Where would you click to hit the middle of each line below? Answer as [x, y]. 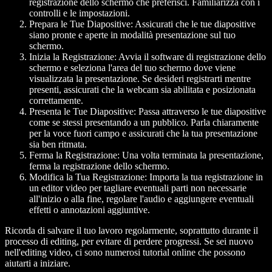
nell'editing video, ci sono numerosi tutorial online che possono [125, 252]
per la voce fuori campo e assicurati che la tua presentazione [143, 133]
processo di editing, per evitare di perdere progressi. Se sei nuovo [129, 241]
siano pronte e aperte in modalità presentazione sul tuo [132, 35]
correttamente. [56, 100]
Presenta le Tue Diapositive [81, 111]
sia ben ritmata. [58, 144]
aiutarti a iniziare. [38, 263]
